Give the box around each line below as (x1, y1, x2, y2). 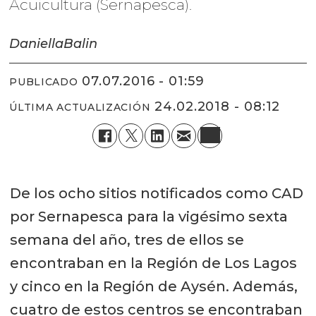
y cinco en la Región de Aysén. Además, (9, 278, 298, 295)
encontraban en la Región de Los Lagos (9, 255, 297, 272)
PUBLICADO (9, 75, 78, 88)
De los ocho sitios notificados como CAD (9, 185, 303, 202)
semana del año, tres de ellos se (9, 231, 244, 248)
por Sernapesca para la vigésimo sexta (9, 208, 288, 225)
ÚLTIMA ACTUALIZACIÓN (9, 100, 151, 114)
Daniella (9, 36, 64, 52)
